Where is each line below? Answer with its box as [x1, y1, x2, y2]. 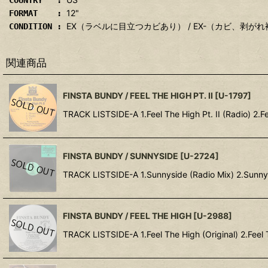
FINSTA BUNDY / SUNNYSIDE [63, 150, 178, 161]
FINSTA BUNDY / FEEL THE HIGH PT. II [63, 90, 213, 100]
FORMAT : [9, 8, 66, 18]
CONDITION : [9, 22, 66, 31]
